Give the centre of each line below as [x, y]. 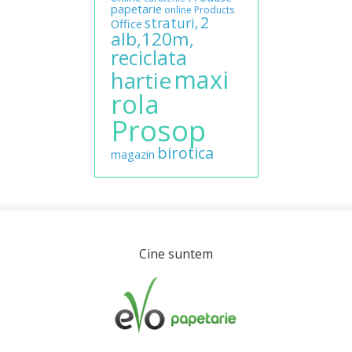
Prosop [158, 131]
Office [126, 24]
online [178, 10]
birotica [185, 153]
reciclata [148, 58]
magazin [132, 154]
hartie [141, 81]
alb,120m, [152, 39]
